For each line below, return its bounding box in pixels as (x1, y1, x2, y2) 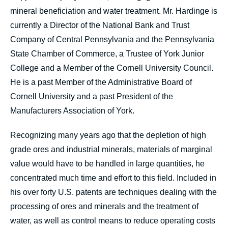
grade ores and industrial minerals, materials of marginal (10, 145, 212, 154)
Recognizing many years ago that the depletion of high (10, 131, 206, 139)
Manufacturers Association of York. (10, 106, 134, 115)
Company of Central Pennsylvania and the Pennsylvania (10, 35, 214, 44)
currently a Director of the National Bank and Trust (10, 21, 189, 30)
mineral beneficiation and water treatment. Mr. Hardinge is (10, 7, 217, 15)
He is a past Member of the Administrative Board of (10, 78, 192, 87)
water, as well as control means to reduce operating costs (10, 216, 215, 225)
